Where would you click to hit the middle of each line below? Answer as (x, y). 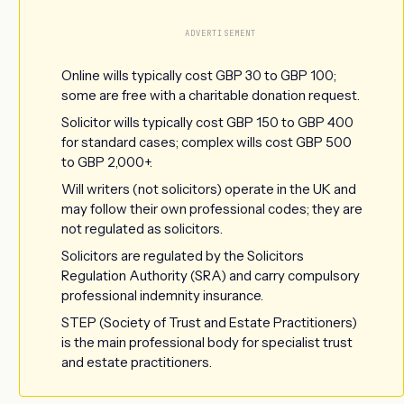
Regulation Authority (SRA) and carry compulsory (211, 275)
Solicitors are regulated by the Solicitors (183, 255)
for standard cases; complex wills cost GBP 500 (207, 142)
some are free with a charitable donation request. (211, 95)
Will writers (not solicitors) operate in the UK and (209, 188)
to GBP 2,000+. (107, 161)
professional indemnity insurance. (162, 295)
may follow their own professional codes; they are (212, 208)
